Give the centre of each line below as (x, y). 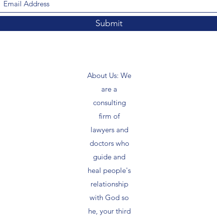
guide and (109, 156)
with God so (109, 197)
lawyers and (109, 129)
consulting (109, 102)
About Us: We (109, 75)
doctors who (109, 143)
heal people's (109, 170)
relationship (109, 184)
